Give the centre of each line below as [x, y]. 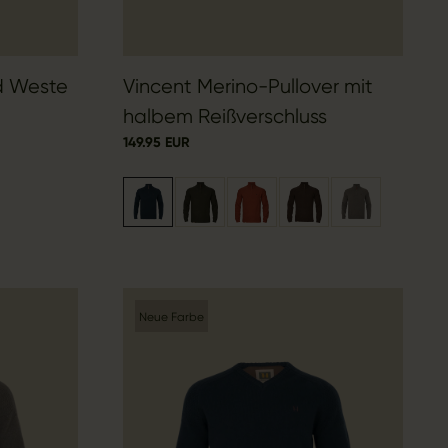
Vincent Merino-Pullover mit [248, 87]
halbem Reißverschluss [225, 117]
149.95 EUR [157, 143]
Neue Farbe [172, 317]
